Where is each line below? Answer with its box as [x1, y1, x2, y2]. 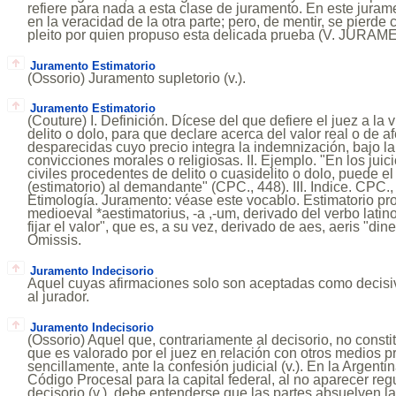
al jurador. [27, 289, 90, 305]
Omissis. [27, 232, 82, 248]
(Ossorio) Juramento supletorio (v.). [27, 70, 247, 86]
